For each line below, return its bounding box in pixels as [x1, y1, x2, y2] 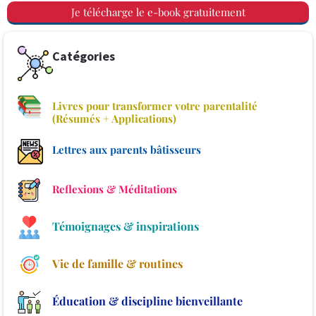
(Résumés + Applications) [51, 111, 176, 126]
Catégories [51, 48, 115, 64]
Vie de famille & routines [51, 255, 183, 271]
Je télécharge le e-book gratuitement [71, 5, 245, 19]
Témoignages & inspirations [51, 218, 199, 233]
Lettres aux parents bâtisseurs [51, 142, 201, 157]
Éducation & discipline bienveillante [51, 293, 243, 308]
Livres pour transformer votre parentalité [51, 98, 257, 113]
